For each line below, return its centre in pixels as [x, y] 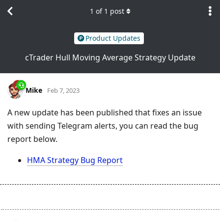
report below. [32, 139]
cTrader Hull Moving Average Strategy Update [110, 57]
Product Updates [113, 38]
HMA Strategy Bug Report [75, 160]
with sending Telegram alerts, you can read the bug [103, 125]
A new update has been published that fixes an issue [105, 112]
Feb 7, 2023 [63, 90]
